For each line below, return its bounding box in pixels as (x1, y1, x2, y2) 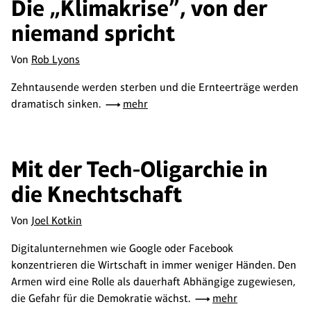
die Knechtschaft (11, 180, 182, 208)
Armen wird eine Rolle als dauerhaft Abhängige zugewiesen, (11, 275, 295, 288)
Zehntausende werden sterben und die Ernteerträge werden (11, 81, 299, 94)
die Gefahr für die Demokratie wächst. (11, 292, 193, 305)
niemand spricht (11, 19, 175, 47)
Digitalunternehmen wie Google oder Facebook (11, 242, 233, 255)
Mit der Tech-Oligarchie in (11, 155, 268, 183)
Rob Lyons (31, 53, 80, 66)
